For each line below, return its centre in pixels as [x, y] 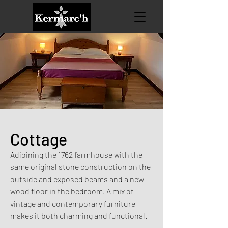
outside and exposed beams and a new [77, 179]
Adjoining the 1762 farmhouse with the [76, 154]
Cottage [39, 139]
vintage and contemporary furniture [73, 203]
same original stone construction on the [80, 167]
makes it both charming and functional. [79, 216]
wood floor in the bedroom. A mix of [72, 191]
